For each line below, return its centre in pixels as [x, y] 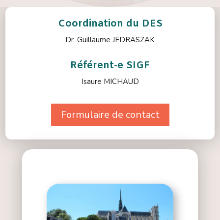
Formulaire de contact [110, 115]
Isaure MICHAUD [110, 82]
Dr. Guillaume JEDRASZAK [110, 40]
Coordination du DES [110, 24]
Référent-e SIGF [110, 66]
